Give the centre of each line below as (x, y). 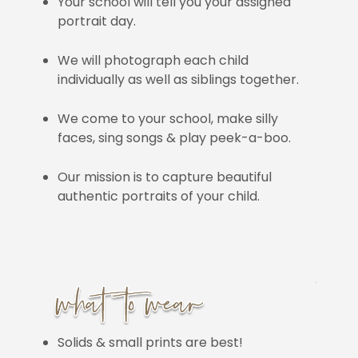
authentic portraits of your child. (159, 197)
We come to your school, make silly (168, 119)
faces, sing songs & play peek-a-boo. (175, 138)
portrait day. (97, 22)
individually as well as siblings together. (179, 80)
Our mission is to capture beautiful (165, 177)
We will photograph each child (153, 61)
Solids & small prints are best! (151, 343)
